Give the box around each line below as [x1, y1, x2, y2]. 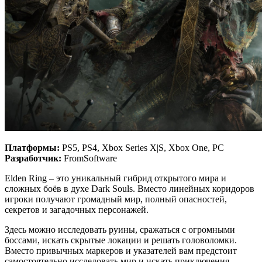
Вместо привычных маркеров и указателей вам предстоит [5, 245, 237, 256]
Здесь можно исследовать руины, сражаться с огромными [5, 224, 235, 235]
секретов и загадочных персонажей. [5, 204, 149, 215]
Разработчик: [5, 153, 61, 163]
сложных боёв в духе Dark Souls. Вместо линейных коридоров [5, 183, 254, 194]
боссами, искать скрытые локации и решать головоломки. [5, 235, 237, 245]
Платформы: [5, 142, 60, 153]
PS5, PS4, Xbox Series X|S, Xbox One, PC [60, 142, 224, 153]
